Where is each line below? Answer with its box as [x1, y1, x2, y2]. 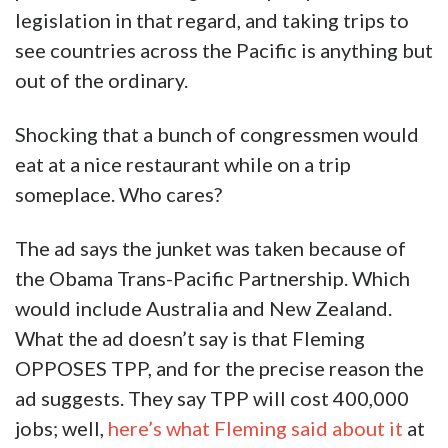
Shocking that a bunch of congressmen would [15, 122, 419, 147]
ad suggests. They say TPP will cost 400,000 [15, 386, 409, 411]
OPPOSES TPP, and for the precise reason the [15, 356, 424, 381]
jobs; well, [15, 416, 108, 441]
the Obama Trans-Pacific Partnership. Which [15, 266, 410, 291]
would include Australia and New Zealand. [15, 296, 392, 321]
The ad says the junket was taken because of [15, 236, 406, 261]
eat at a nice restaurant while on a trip [15, 152, 351, 177]
